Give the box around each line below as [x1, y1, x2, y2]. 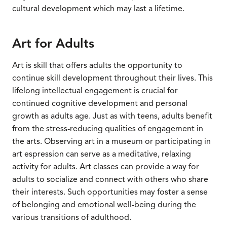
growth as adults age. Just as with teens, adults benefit [12, 110, 212, 121]
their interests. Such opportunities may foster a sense [12, 186, 208, 197]
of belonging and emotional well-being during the [12, 199, 196, 210]
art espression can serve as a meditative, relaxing [12, 148, 191, 159]
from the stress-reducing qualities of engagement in [12, 123, 203, 134]
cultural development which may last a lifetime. [12, 3, 184, 14]
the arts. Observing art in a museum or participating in [12, 136, 211, 146]
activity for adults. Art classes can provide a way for [12, 161, 199, 172]
